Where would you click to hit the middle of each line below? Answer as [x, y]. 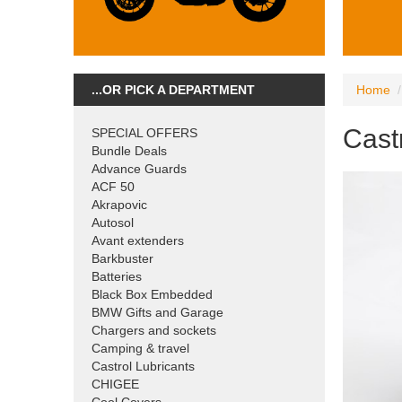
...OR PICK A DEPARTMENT [173, 90]
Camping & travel [140, 349]
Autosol [113, 223]
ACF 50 [113, 187]
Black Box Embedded [152, 295]
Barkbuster [122, 259]
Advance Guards [139, 169]
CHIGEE [115, 385]
